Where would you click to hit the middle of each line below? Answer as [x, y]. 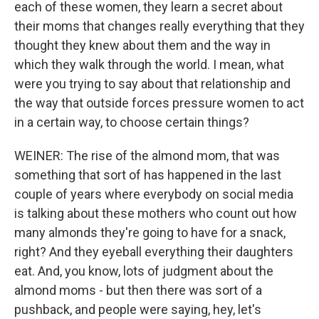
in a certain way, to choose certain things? [132, 122]
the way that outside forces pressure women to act [159, 103]
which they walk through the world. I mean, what [149, 64]
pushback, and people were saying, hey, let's [138, 309]
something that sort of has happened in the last [148, 175]
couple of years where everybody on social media [154, 194]
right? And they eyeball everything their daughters [154, 252]
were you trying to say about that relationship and [152, 84]
